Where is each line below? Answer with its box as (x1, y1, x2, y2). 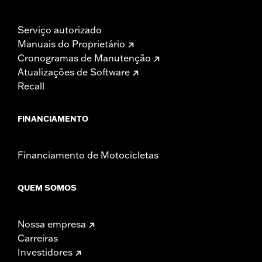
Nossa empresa (18, 218, 86, 230)
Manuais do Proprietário (18, 37, 125, 50)
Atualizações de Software (18, 65, 130, 78)
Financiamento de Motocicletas (18, 149, 158, 161)
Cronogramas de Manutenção (18, 51, 151, 64)
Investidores (18, 246, 73, 258)
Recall (18, 80, 44, 92)
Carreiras (18, 232, 58, 244)
